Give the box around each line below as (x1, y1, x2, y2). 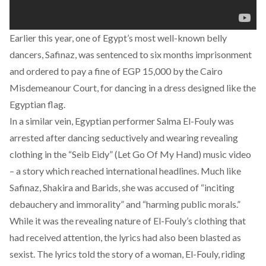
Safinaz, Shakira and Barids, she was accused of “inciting (9, 182, 235, 193)
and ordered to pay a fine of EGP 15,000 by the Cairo (9, 65, 223, 77)
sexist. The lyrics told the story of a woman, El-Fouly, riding (9, 248, 245, 259)
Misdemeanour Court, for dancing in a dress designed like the (9, 82, 256, 93)
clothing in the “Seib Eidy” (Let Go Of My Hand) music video (9, 148, 251, 160)
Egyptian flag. (9, 99, 65, 110)
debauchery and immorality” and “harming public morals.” (9, 198, 240, 210)
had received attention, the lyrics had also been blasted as (9, 232, 241, 243)
